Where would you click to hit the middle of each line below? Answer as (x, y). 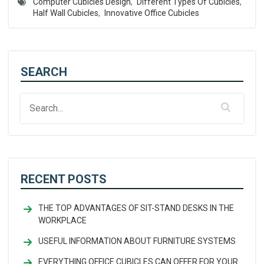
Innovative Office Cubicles (152, 13)
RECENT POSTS (64, 179)
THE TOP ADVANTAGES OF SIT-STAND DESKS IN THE (136, 208)
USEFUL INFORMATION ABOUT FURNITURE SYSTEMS (137, 241)
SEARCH (44, 72)
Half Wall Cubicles (66, 13)
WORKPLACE (62, 220)
